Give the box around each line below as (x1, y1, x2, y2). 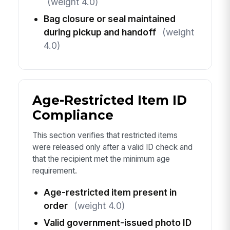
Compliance (32, 107, 113, 123)
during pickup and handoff (43, 26, 156, 37)
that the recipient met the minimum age (32, 154, 170, 164)
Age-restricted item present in (43, 186, 177, 198)
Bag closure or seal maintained (43, 13, 176, 24)
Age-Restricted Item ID (32, 92, 187, 108)
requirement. (32, 166, 77, 176)
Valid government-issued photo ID (43, 217, 191, 228)
